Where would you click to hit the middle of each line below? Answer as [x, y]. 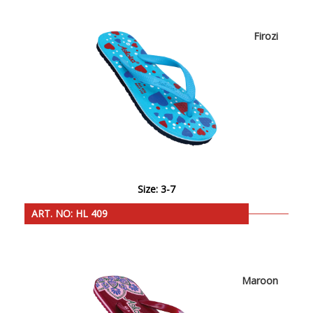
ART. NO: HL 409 [70, 214]
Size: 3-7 [156, 189]
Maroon [260, 281]
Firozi [266, 36]
